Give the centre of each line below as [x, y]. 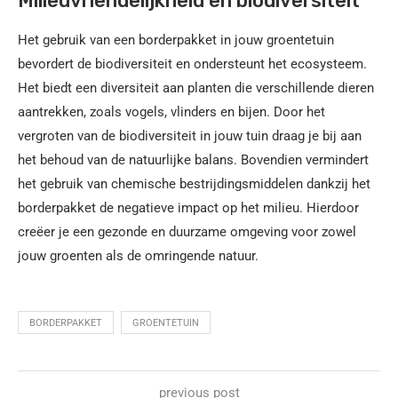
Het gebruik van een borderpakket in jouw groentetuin [176, 40]
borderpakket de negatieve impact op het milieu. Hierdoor [188, 207]
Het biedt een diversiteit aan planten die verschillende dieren [196, 88]
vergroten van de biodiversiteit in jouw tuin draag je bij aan [190, 135]
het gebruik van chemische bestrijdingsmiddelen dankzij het [194, 183]
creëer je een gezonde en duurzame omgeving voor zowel [187, 231]
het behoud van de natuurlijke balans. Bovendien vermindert [193, 159]
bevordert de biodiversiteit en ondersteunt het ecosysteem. [192, 64]
